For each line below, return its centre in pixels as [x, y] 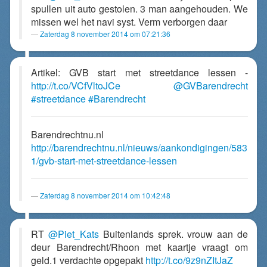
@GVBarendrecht [211, 86]
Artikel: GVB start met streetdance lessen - [139, 72]
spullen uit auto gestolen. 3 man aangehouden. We [139, 9]
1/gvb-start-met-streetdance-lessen [104, 161]
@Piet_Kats [73, 234]
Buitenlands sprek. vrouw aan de [173, 234]
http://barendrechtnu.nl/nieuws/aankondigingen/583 [139, 148]
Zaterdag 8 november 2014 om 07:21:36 [105, 34]
